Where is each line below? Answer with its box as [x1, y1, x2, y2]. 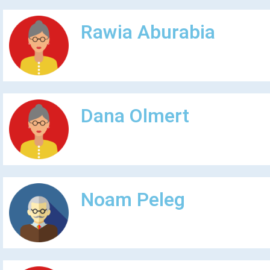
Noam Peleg [80, 185, 185, 214]
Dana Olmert [80, 102, 189, 131]
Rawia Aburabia [80, 18, 215, 47]
